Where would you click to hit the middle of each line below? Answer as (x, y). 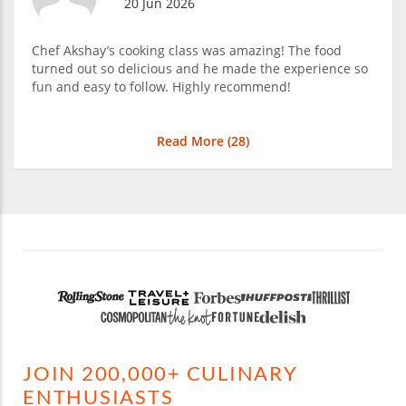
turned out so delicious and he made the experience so (200, 68)
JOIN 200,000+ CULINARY (160, 373)
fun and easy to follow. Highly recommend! (161, 86)
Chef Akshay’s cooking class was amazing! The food (187, 50)
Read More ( (194, 140)
